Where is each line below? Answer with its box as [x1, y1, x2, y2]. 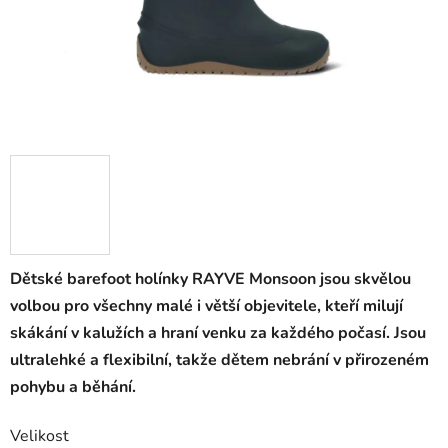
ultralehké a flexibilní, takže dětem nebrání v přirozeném [10, 349, 429, 372]
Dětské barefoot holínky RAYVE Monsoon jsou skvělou [10, 268, 411, 291]
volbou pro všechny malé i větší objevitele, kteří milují [10, 295, 403, 318]
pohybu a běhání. [10, 376, 136, 399]
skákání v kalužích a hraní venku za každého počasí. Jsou [10, 322, 426, 345]
